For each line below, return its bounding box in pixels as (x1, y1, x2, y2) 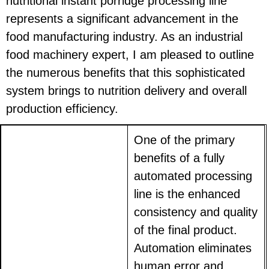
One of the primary (134, 133, 235, 147)
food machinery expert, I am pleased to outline (6, 47, 254, 61)
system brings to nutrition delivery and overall (6, 83, 247, 97)
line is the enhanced (134, 187, 241, 201)
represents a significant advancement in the (6, 11, 238, 25)
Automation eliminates (134, 241, 252, 255)
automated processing (134, 169, 253, 183)
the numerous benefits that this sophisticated (6, 65, 245, 79)
